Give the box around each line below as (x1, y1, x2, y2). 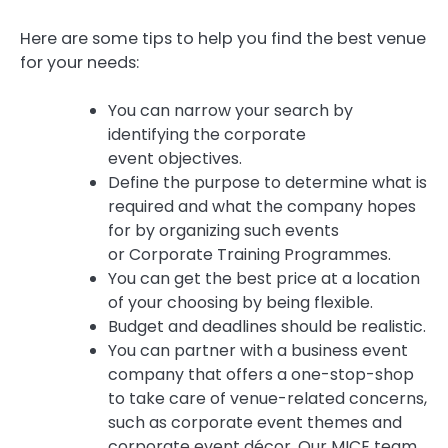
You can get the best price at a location (108, 267, 420, 291)
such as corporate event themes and (108, 411, 402, 435)
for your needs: (20, 51, 139, 75)
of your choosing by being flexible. (108, 291, 373, 315)
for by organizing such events (108, 219, 339, 243)
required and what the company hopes (108, 195, 416, 219)
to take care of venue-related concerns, (108, 387, 427, 411)
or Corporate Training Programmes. (108, 243, 391, 267)
